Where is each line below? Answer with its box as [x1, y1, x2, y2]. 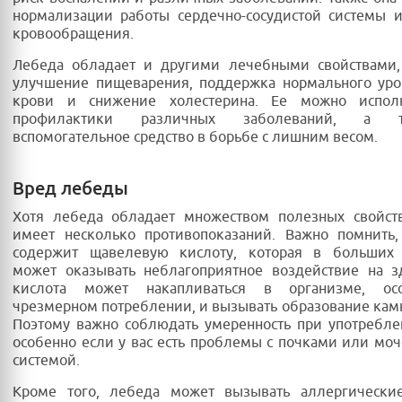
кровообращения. [13, 25, 134, 44]
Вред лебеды [13, 177, 128, 201]
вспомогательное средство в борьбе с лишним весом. [13, 128, 378, 147]
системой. [13, 352, 80, 371]
